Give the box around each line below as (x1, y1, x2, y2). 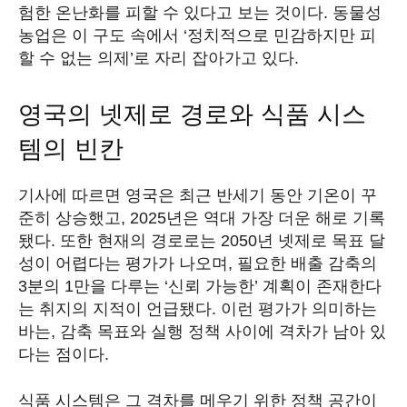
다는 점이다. (18, 344, 109, 363)
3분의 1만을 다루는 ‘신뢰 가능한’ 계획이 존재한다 (18, 276, 382, 295)
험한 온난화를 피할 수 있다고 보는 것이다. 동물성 (18, 3, 382, 22)
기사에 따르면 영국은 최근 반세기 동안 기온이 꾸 (18, 185, 377, 204)
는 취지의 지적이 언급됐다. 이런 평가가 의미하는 (18, 299, 377, 318)
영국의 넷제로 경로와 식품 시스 (18, 100, 366, 128)
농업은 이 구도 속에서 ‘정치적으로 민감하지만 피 (18, 25, 376, 45)
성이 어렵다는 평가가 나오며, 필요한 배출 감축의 (18, 253, 377, 273)
